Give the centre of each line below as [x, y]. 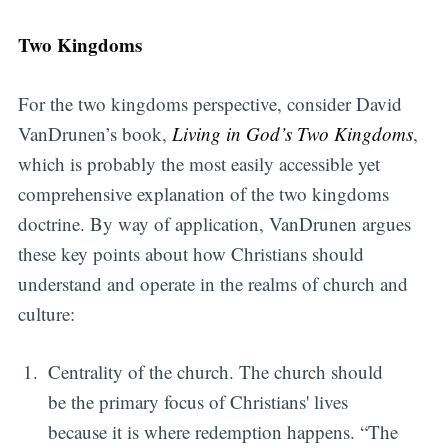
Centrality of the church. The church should [216, 372]
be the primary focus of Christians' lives [198, 402]
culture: [46, 313]
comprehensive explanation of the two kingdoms [203, 193]
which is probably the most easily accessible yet [198, 163]
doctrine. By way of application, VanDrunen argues [214, 223]
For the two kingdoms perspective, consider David [209, 103]
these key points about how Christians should [190, 253]
